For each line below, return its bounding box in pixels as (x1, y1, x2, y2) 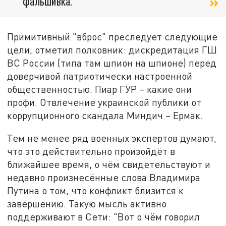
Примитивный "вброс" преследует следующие (7, 30, 218, 42)
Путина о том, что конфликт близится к (7, 185, 184, 197)
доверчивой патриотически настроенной (7, 70, 193, 82)
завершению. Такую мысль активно (7, 198, 167, 210)
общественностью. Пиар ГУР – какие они (7, 83, 192, 95)
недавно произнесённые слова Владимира (7, 172, 201, 184)
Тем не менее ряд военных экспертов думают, (7, 132, 217, 144)
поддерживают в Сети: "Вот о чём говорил (7, 211, 200, 223)
